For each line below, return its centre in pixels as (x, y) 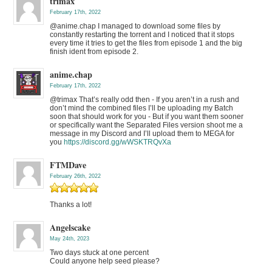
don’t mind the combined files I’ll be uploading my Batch (142, 108)
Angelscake (70, 227)
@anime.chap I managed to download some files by (135, 26)
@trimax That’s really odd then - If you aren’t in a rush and (145, 99)
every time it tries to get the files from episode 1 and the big (146, 43)
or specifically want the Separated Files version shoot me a (147, 125)
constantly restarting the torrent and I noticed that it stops (142, 34)
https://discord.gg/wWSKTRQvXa (118, 142)
